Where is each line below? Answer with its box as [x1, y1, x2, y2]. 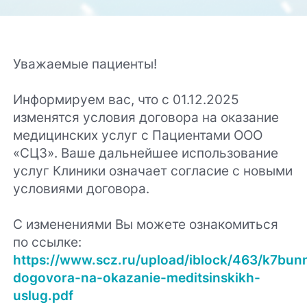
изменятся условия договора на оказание [13, 108, 280, 125]
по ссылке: [13, 233, 82, 250]
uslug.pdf [13, 286, 74, 304]
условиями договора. [13, 180, 150, 197]
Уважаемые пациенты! [13, 55, 158, 72]
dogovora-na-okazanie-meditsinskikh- [13, 269, 261, 286]
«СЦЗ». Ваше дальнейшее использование [13, 144, 279, 161]
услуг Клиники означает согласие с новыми [13, 162, 293, 179]
